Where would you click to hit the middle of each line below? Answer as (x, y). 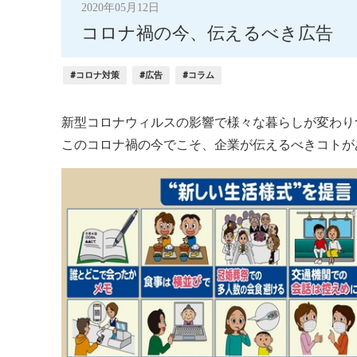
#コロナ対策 (95, 75)
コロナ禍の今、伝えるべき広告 (207, 33)
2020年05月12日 (120, 8)
